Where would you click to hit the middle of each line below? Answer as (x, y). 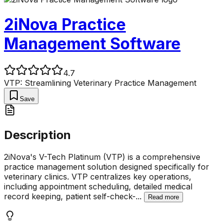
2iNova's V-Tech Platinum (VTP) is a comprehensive (102, 157)
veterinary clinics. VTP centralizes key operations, (98, 176)
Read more (164, 197)
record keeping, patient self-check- (70, 196)
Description (37, 135)
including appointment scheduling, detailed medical (98, 186)
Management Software (92, 44)
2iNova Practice (65, 25)
